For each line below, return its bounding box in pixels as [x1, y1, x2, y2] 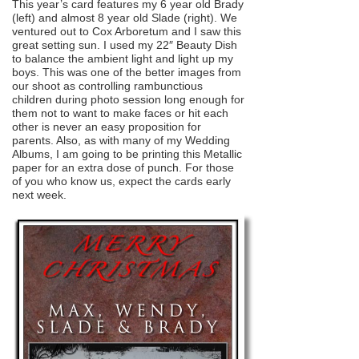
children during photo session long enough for [12, 92, 244, 106]
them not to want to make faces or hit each [12, 106, 228, 119]
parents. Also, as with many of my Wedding [12, 133, 230, 147]
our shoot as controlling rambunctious [12, 79, 203, 92]
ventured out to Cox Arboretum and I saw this [12, 24, 241, 38]
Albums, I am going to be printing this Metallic [12, 147, 242, 160]
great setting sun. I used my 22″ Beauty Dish [12, 38, 237, 51]
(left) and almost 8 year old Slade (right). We [12, 10, 237, 24]
